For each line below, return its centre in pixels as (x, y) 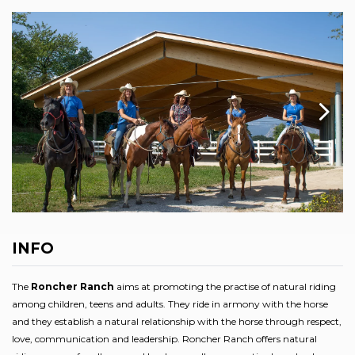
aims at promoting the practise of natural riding (225, 286)
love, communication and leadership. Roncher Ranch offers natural (164, 338)
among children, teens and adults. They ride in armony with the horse (170, 303)
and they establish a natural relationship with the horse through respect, (177, 321)
